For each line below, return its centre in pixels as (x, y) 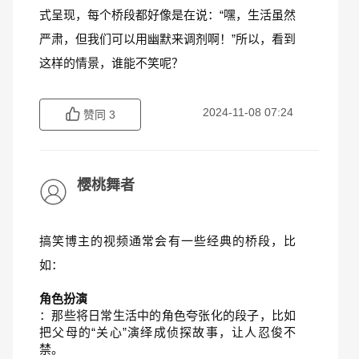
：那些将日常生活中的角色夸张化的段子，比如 (167, 315)
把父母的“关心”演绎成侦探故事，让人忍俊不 (167, 332)
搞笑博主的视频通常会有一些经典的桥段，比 (167, 241)
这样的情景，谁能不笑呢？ (111, 63)
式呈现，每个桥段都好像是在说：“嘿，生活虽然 (167, 15)
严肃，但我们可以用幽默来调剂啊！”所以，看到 (167, 39)
